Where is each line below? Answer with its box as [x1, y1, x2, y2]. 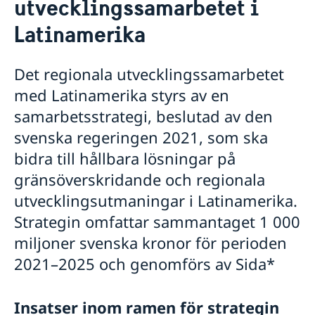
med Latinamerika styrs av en [14, 84, 229, 106]
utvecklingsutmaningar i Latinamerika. [14, 190, 297, 212]
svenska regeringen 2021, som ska [14, 127, 268, 148]
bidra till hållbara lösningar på [14, 148, 236, 169]
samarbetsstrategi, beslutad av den [14, 105, 273, 127]
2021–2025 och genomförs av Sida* [14, 253, 275, 275]
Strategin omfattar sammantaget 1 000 [14, 211, 300, 233]
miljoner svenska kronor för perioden [14, 232, 287, 254]
